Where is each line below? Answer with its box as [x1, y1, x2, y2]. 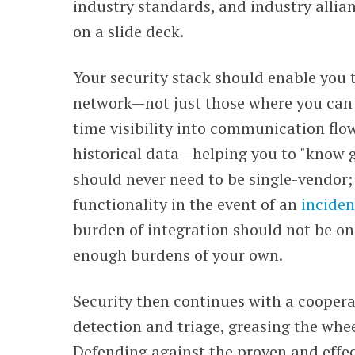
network [73, 92, 132, 113]
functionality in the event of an [73, 193, 302, 215]
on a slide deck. [73, 21, 185, 42]
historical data [73, 143, 180, 164]
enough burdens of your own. [73, 244, 284, 265]
